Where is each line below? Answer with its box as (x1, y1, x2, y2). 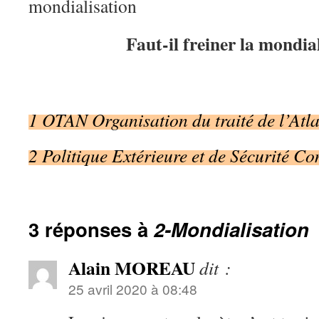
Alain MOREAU (68, 254, 195, 281)
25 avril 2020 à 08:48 (68, 279, 197, 298)
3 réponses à (28, 215, 154, 243)
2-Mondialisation (154, 215, 309, 243)
